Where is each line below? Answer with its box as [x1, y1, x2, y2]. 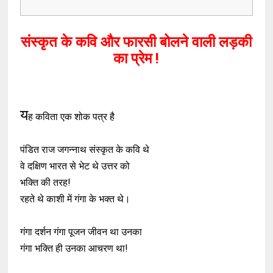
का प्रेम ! [113, 50, 160, 67]
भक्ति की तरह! [20, 177, 71, 188]
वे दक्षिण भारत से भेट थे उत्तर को [20, 160, 130, 172]
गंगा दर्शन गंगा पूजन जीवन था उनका [20, 226, 143, 238]
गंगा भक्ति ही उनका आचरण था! [20, 243, 129, 254]
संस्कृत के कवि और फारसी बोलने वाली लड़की [21, 34, 252, 51]
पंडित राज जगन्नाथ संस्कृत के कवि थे [20, 144, 150, 155]
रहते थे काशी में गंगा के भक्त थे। [20, 193, 131, 205]
